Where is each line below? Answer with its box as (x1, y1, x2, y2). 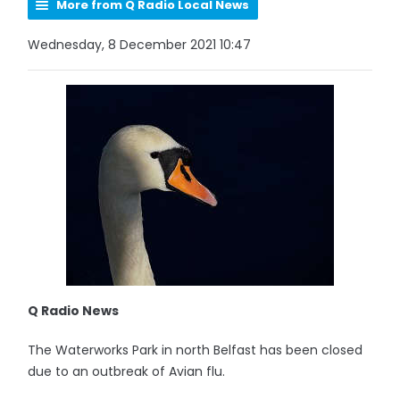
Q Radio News (28, 302, 120, 320)
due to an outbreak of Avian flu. (28, 362, 226, 380)
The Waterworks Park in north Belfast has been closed (28, 341, 363, 359)
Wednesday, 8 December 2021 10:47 (28, 36, 252, 54)
